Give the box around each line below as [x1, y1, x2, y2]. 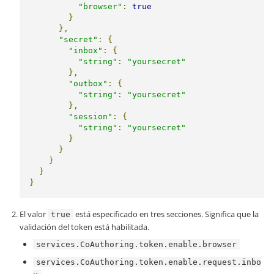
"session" [68, 112, 113, 122]
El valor [20, 209, 48, 220]
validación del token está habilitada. [20, 221, 149, 233]
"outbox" [68, 79, 108, 89]
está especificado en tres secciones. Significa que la [73, 209, 259, 220]
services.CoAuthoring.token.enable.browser [36, 240, 237, 250]
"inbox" [68, 46, 103, 56]
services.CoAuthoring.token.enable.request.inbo [36, 257, 261, 267]
